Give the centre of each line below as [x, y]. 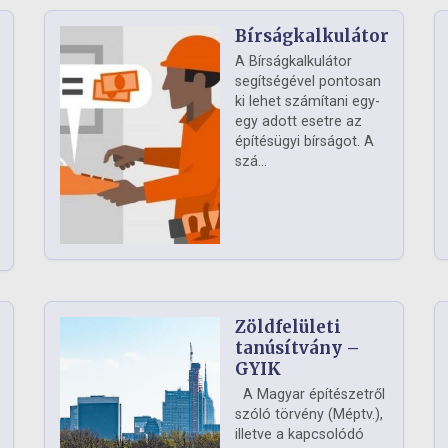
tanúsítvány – [297, 348]
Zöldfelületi [288, 327]
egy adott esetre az [298, 122]
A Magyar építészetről [310, 395]
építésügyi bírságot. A [304, 142]
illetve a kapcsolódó [299, 435]
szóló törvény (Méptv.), [309, 415]
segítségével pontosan [308, 82]
